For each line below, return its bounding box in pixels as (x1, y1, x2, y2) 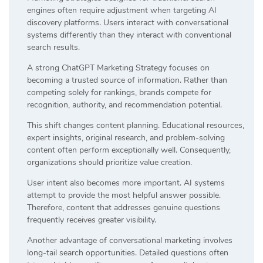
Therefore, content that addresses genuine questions (27, 201, 220, 213)
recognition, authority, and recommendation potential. (27, 99, 222, 110)
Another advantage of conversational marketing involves (27, 234, 232, 246)
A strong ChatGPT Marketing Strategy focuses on (27, 62, 210, 73)
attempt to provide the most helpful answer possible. (27, 189, 221, 201)
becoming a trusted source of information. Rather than (27, 74, 227, 86)
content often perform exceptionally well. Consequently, (27, 144, 231, 156)
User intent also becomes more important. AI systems (27, 177, 225, 188)
